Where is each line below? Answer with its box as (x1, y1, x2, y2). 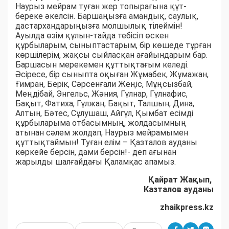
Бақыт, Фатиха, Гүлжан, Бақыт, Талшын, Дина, (15, 99, 194, 109)
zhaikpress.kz (160, 202, 214, 213)
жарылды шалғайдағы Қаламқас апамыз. (15, 157, 176, 167)
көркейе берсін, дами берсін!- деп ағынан (15, 147, 176, 157)
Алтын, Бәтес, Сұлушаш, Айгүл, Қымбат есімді (15, 108, 193, 119)
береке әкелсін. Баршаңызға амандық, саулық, (15, 11, 198, 21)
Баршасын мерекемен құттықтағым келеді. (15, 60, 189, 70)
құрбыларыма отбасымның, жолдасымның (15, 118, 187, 128)
